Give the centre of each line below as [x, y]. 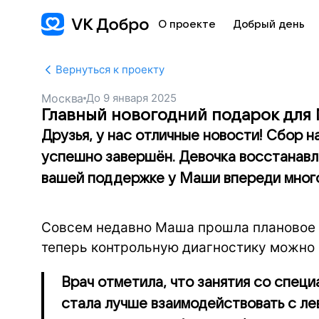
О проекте [187, 24]
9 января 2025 [140, 98]
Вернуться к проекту [110, 69]
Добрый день [269, 24]
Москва [63, 98]
